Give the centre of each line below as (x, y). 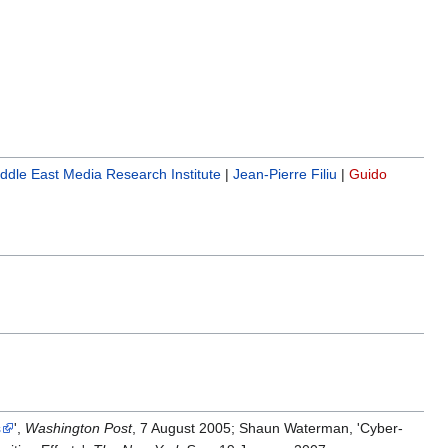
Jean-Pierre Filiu (285, 173)
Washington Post (78, 428)
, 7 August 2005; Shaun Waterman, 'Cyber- (267, 428)
